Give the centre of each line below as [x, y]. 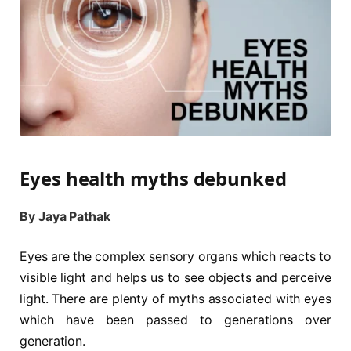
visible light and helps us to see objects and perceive [175, 278]
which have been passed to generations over [175, 320]
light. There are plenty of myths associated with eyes [175, 299]
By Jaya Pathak [65, 216]
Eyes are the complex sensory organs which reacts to [175, 257]
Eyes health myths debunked [153, 178]
